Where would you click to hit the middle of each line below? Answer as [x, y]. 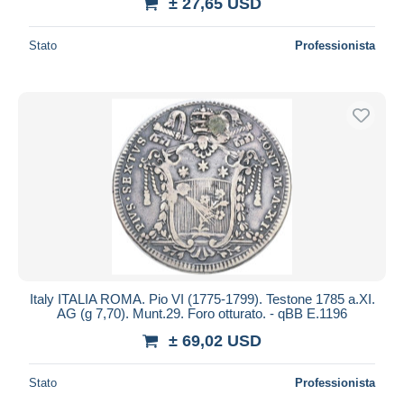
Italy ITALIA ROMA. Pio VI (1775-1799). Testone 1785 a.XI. [202, 298]
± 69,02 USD [215, 340]
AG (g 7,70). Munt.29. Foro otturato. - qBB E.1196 [202, 313]
